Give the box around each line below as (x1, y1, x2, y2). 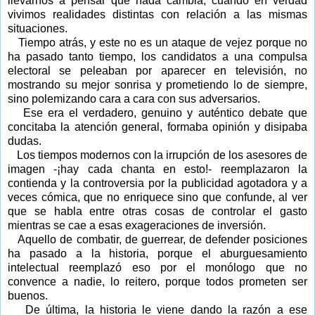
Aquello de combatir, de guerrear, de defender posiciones (18, 233, 308, 245)
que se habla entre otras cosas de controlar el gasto (8, 205, 307, 217)
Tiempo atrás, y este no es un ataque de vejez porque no (18, 36, 307, 49)
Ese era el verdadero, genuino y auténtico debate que (22, 106, 308, 119)
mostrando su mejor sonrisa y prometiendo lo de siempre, (8, 78, 307, 91)
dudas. (8, 134, 41, 147)
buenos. (8, 289, 48, 302)
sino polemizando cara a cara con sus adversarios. (8, 92, 260, 105)
